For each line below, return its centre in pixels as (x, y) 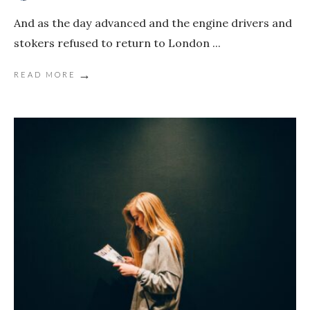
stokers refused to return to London (113, 43)
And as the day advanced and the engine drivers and (153, 23)
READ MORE (45, 75)
